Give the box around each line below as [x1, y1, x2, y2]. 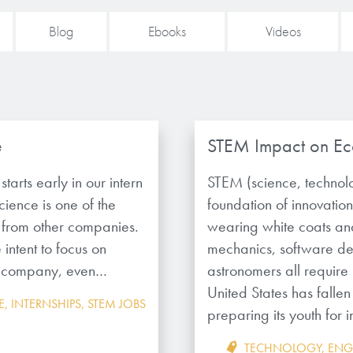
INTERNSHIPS [10, 295, 81, 312]
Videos [265, 22, 301, 40]
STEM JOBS [87, 295, 146, 312]
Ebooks [148, 22, 186, 40]
